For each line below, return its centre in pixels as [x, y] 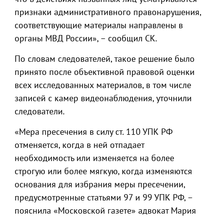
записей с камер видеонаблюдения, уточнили [103, 98]
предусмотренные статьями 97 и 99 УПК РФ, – [104, 197]
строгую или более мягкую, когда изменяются [103, 171]
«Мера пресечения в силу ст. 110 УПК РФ [94, 132]
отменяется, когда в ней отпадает [79, 145]
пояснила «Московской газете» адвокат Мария [105, 210]
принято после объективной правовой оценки [105, 72]
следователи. [40, 111]
